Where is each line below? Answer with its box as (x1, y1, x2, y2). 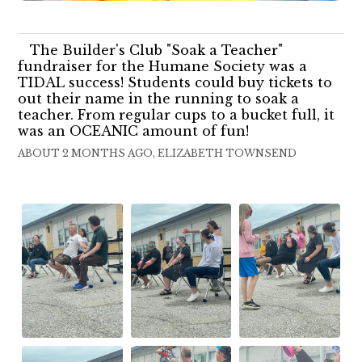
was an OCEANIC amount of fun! (18, 122, 250, 139)
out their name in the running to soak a (18, 90, 300, 107)
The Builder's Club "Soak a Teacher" (30, 41, 284, 58)
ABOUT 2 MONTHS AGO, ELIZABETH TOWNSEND (18, 146, 297, 159)
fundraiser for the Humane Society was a (18, 57, 308, 74)
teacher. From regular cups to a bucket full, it (18, 106, 335, 123)
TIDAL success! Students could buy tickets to (18, 74, 333, 90)
